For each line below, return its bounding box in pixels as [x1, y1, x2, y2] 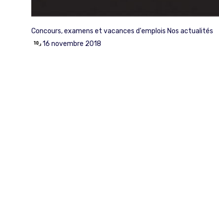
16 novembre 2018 [43, 40, 101, 48]
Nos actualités [167, 27, 213, 35]
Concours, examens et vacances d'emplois [31, 27, 166, 35]
